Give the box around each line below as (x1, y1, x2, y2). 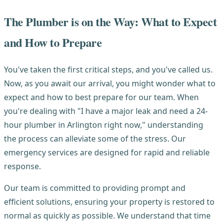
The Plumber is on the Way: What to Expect (4, 13, 217, 31)
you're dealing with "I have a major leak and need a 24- (4, 106, 208, 117)
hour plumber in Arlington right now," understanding (4, 119, 203, 131)
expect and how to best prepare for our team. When (4, 92, 199, 103)
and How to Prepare (4, 34, 102, 51)
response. (4, 161, 41, 172)
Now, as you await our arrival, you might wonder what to (4, 78, 216, 89)
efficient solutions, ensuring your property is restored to (4, 196, 215, 208)
